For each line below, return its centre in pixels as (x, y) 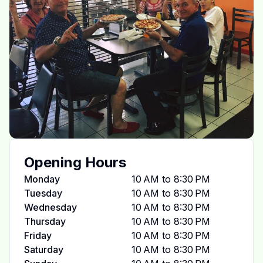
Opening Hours (75, 162)
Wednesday (50, 207)
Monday (42, 179)
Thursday (45, 221)
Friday (38, 235)
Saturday (44, 249)
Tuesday (43, 193)
